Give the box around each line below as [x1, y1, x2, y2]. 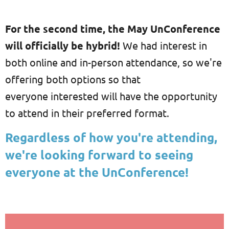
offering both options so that [5, 72, 141, 85]
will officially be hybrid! [5, 38, 120, 52]
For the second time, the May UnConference [5, 21, 220, 35]
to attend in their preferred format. [5, 106, 172, 119]
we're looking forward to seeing [5, 146, 193, 163]
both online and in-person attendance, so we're [5, 55, 222, 68]
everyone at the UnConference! [5, 164, 189, 180]
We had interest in [120, 38, 207, 52]
